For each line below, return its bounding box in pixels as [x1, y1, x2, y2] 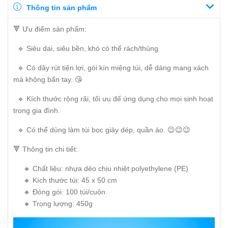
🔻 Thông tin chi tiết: [13, 145, 78, 153]
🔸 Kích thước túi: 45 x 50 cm [13, 176, 117, 184]
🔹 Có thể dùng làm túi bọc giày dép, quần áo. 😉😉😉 [13, 126, 190, 134]
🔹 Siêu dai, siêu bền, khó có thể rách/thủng [13, 44, 158, 52]
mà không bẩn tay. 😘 [13, 75, 82, 83]
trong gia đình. [13, 106, 62, 115]
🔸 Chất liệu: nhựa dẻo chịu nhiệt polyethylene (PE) [13, 164, 188, 173]
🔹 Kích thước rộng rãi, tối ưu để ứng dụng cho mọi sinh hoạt [13, 95, 213, 103]
